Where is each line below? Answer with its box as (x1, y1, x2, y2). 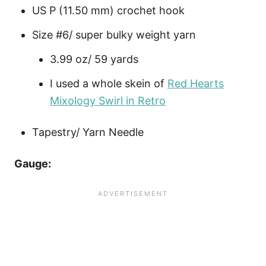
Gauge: (14, 157, 51, 170)
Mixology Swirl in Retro (50, 94, 166, 107)
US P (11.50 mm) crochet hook (32, 4, 185, 17)
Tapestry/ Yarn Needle (32, 126, 144, 139)
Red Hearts (167, 77, 224, 90)
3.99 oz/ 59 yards (50, 53, 138, 66)
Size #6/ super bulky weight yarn (32, 28, 196, 42)
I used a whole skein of (50, 77, 167, 90)
